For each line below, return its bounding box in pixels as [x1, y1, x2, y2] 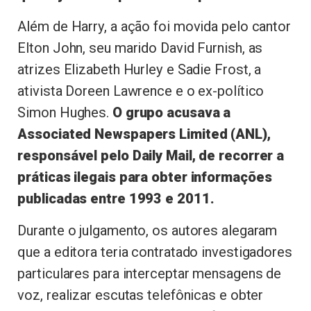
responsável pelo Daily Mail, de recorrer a [17, 147, 285, 164]
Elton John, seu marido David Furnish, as [17, 40, 263, 56]
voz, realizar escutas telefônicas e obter [17, 287, 264, 304]
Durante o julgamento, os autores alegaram [17, 222, 278, 239]
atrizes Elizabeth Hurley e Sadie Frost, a [17, 61, 262, 78]
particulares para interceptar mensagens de [17, 265, 282, 283]
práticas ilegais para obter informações [17, 169, 272, 185]
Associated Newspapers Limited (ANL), [17, 126, 271, 142]
